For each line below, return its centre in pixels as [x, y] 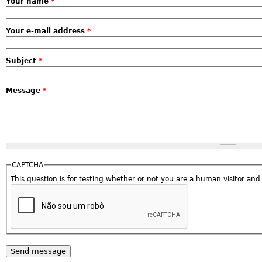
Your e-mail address [46, 31]
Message [24, 90]
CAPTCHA [27, 165]
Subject [22, 61]
